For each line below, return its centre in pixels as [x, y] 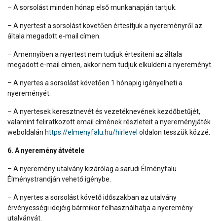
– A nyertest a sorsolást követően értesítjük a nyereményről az [105, 25]
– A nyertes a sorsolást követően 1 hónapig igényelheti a [95, 83]
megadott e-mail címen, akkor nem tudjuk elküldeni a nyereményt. [110, 64]
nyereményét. [29, 93]
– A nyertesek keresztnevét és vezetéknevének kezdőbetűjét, [104, 111]
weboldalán [26, 132]
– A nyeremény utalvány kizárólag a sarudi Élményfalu [92, 168]
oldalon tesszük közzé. [174, 132]
